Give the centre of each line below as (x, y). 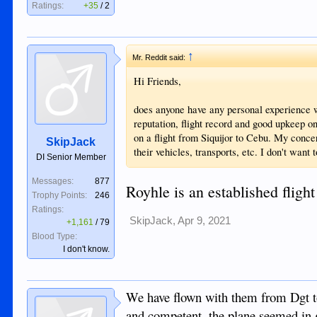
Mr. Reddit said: (160, 57)
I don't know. (87, 249)
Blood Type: (55, 236)
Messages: (53, 181)
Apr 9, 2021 (204, 220)
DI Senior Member (71, 157)
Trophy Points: (60, 195)
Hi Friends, (158, 81)
